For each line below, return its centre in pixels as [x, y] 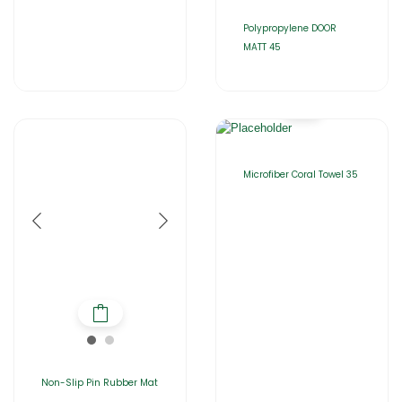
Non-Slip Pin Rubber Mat [100, 383]
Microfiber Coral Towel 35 [301, 174]
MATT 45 [262, 47]
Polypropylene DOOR [290, 28]
